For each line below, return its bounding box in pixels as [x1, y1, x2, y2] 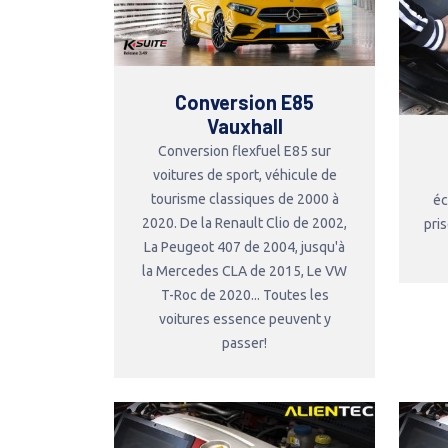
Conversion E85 [175, 89, 314, 114]
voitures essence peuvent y [158, 310, 331, 327]
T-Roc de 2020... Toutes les [160, 286, 329, 303]
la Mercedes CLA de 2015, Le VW [142, 262, 347, 279]
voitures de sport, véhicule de [152, 166, 337, 183]
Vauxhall [206, 113, 283, 138]
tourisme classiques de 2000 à [150, 190, 339, 207]
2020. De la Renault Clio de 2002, [142, 214, 347, 231]
